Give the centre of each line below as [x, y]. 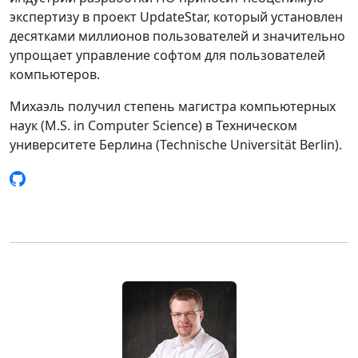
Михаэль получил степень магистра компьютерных [173, 106]
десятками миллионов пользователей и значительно [177, 36]
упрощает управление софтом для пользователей [167, 55]
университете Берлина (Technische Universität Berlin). [176, 145]
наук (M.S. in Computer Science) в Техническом [153, 125]
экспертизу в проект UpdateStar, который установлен [176, 17]
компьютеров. [55, 74]
